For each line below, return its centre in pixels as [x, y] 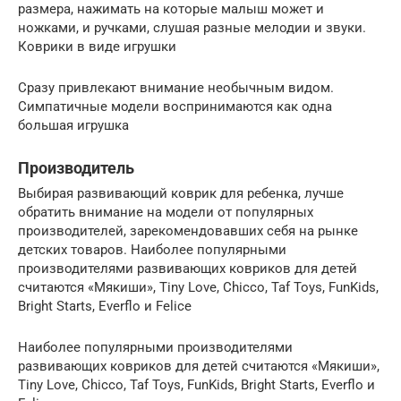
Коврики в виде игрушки [97, 47]
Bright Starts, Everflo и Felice [105, 307]
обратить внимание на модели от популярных [166, 213]
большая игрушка [73, 126]
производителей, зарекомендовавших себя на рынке [188, 231]
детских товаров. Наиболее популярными [152, 250]
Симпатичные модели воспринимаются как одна [175, 107]
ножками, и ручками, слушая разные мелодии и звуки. [192, 28]
